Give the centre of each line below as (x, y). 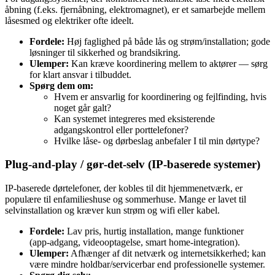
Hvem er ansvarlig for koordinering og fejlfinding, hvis (160, 96)
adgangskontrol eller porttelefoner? (121, 130)
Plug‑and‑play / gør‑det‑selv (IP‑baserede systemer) (133, 165)
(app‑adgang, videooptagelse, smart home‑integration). (135, 242)
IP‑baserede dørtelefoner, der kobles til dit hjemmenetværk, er (124, 188)
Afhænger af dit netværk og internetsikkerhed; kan (167, 253)
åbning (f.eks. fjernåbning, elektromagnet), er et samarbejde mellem (135, 9)
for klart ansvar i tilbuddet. (80, 74)
